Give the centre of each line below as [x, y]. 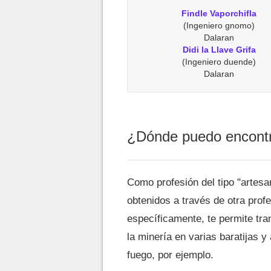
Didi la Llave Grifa [219, 50]
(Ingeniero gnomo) [219, 25]
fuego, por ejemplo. [170, 255]
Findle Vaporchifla [219, 13]
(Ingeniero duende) [219, 62]
